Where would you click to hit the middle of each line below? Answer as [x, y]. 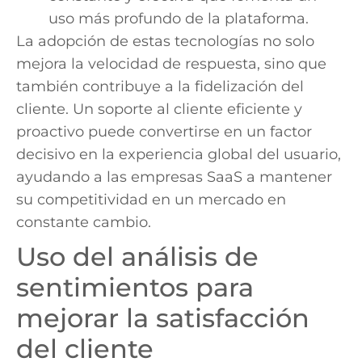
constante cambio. [84, 222]
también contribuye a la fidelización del [160, 86]
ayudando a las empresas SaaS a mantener [174, 177]
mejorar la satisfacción [163, 318]
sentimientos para [135, 287]
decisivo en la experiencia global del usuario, [179, 154]
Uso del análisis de [137, 256]
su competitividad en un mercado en [151, 199]
